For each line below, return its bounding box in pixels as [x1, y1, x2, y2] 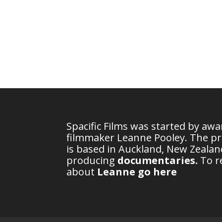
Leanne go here [97, 165, 177, 178]
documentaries [117, 153, 196, 167]
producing [66, 153, 118, 167]
